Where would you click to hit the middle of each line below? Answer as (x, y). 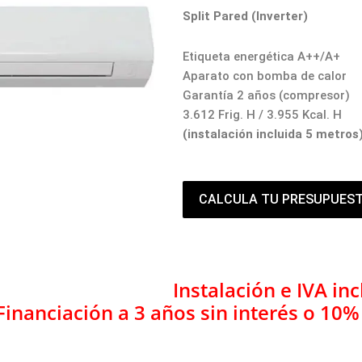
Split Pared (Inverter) (246, 16)
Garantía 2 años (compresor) (267, 95)
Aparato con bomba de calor (265, 76)
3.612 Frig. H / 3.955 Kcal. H (263, 114)
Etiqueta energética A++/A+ (262, 56)
